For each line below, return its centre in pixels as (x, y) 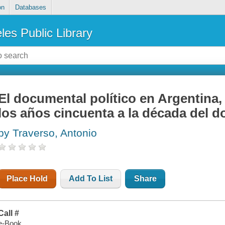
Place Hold (27, 179)
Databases (30, 8)
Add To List (91, 179)
